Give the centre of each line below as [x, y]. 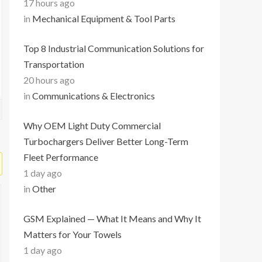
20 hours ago [49, 80]
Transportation [54, 64]
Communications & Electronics [94, 96]
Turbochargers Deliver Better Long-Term [106, 141]
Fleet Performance [61, 157]
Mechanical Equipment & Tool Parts [104, 18]
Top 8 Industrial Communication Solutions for [114, 48]
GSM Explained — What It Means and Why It [112, 218]
